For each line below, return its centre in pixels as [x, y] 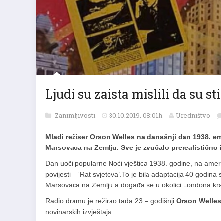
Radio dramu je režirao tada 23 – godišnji [111, 201]
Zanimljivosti [76, 115]
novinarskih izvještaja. [79, 212]
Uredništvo [193, 115]
